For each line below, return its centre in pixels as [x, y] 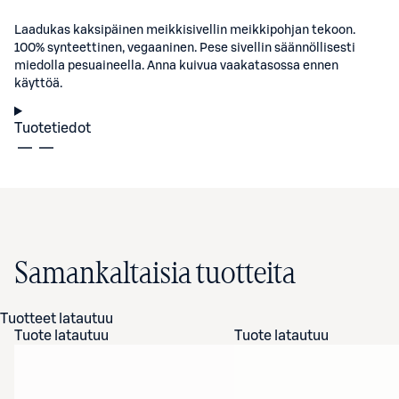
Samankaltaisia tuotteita [155, 274]
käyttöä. [38, 84]
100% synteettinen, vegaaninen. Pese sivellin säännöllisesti [185, 48]
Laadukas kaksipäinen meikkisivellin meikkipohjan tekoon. [185, 30]
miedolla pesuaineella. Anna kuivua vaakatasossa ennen [176, 66]
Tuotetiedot [53, 128]
